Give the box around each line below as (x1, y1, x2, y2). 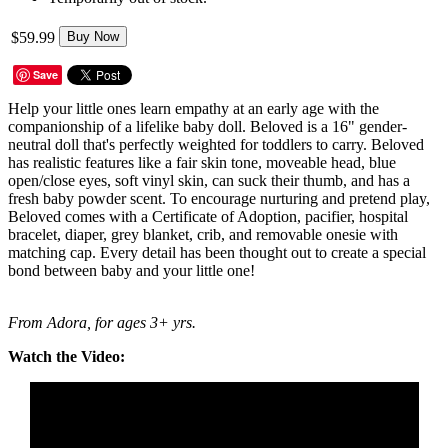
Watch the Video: (8, 347, 125, 365)
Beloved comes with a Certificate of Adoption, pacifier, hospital (8, 207, 408, 225)
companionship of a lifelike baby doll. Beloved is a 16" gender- (8, 117, 407, 135)
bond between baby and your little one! (8, 261, 255, 279)
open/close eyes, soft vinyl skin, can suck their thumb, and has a (8, 171, 410, 189)
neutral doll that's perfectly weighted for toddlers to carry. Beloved (8, 135, 424, 153)
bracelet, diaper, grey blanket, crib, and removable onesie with (8, 225, 398, 243)
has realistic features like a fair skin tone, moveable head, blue (8, 153, 396, 171)
